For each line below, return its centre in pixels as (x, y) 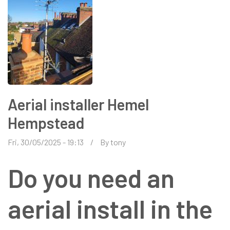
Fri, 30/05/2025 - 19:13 (46, 142)
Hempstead (46, 122)
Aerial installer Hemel (78, 104)
